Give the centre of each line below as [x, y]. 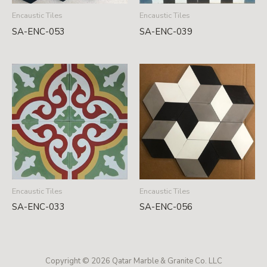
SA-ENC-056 [166, 207]
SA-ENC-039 [166, 31]
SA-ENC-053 [38, 31]
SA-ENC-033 [38, 207]
